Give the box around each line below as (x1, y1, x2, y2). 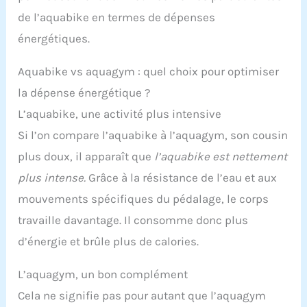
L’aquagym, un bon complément (18, 267, 188, 282)
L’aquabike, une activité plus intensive (18, 107, 222, 121)
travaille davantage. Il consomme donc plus (18, 213, 249, 228)
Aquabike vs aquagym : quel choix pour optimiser (18, 64, 280, 79)
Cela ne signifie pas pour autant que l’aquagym (18, 288, 267, 303)
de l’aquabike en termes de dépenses (18, 10, 216, 25)
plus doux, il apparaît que (18, 149, 155, 164)
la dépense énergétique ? (18, 86, 151, 100)
